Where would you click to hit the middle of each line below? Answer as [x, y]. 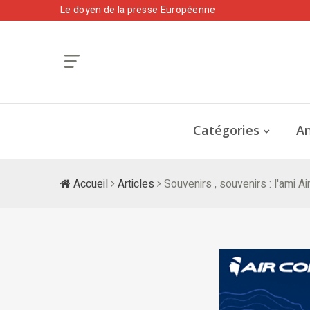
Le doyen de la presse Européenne [138, 10]
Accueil [89, 184]
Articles [136, 184]
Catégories [226, 130]
